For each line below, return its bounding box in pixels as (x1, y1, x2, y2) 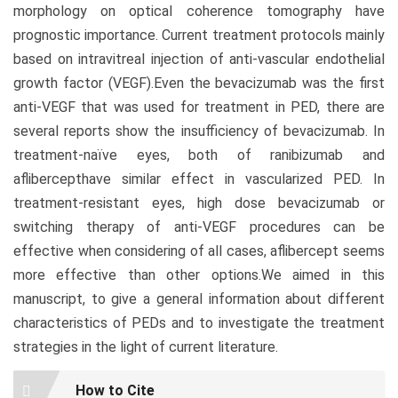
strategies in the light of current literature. (13, 338, 278, 355)
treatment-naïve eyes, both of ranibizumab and (13, 146, 385, 163)
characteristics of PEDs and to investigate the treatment (13, 314, 385, 331)
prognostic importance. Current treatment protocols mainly (13, 26, 385, 44)
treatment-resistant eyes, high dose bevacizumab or (13, 194, 385, 211)
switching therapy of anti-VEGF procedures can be (13, 218, 385, 235)
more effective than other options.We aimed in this (13, 266, 385, 283)
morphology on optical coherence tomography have (13, 2, 385, 20)
